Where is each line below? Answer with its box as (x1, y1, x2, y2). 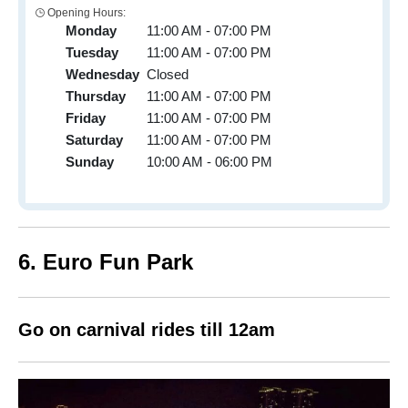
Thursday (66, 88, 126, 105)
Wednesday (66, 66, 139, 83)
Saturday (66, 132, 123, 148)
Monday (66, 23, 117, 39)
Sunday (66, 154, 114, 170)
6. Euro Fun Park (18, 250, 193, 275)
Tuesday (66, 45, 118, 61)
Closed (147, 66, 189, 83)
